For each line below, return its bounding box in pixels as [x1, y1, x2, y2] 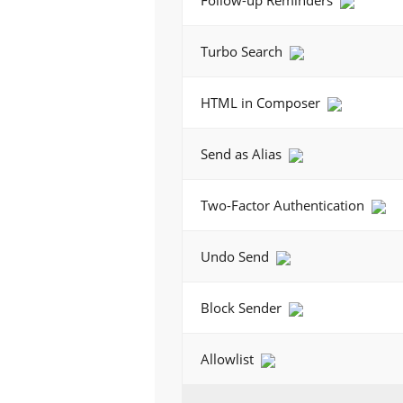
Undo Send [201, 247, 273, 265]
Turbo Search [201, 42, 286, 60]
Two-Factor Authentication [201, 196, 368, 214]
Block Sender [201, 299, 285, 317]
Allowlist [201, 350, 257, 368]
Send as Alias [201, 145, 285, 163]
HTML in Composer [201, 94, 324, 112]
